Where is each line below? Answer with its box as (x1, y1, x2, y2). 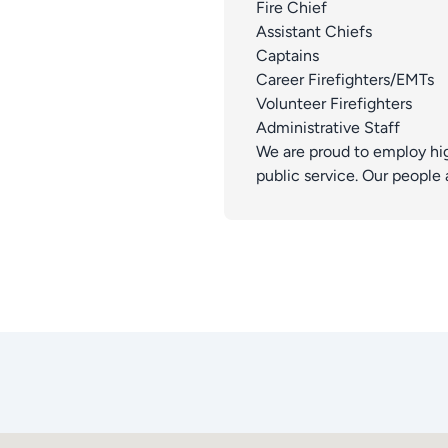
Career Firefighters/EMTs (256, 69, 434, 89)
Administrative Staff (256, 117, 400, 137)
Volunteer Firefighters (256, 93, 412, 113)
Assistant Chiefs (256, 21, 372, 41)
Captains (256, 45, 319, 65)
